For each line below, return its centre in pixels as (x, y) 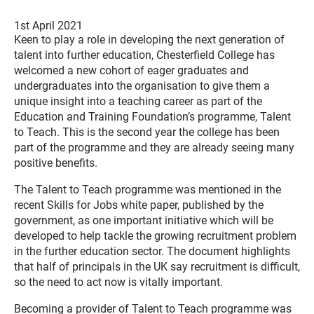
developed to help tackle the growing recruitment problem (155, 236)
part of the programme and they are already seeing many (154, 148)
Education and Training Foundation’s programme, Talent (152, 117)
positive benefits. (56, 163)
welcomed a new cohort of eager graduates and (131, 70)
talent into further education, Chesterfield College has (144, 55)
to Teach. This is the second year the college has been (147, 132)
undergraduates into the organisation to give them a (142, 86)
